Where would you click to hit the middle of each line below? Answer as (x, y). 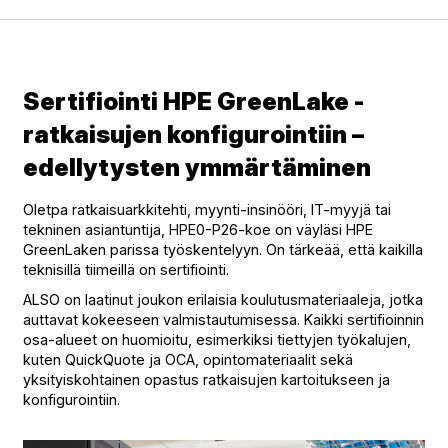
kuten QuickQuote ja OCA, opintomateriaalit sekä (188, 359)
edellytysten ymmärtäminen (197, 167)
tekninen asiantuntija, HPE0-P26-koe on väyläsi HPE (198, 229)
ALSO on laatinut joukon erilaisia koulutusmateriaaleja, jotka (223, 299)
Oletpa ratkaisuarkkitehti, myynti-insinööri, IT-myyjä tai (207, 209)
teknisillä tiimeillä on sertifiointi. (126, 269)
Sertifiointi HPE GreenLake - (194, 101)
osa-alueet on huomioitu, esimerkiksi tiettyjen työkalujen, (217, 339)
